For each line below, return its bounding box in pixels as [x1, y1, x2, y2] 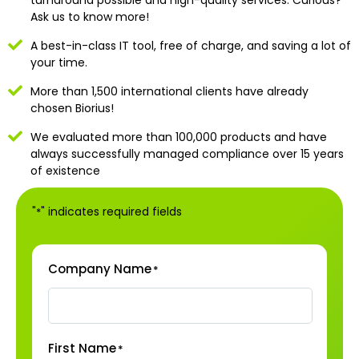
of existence [30, 162, 100, 179]
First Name [48, 339, 116, 357]
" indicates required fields [41, 203, 182, 220]
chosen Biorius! [30, 99, 114, 116]
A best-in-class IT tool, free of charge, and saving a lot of [30, 37, 351, 54]
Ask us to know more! [30, 8, 149, 25]
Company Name [48, 260, 151, 277]
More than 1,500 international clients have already [30, 83, 309, 99]
